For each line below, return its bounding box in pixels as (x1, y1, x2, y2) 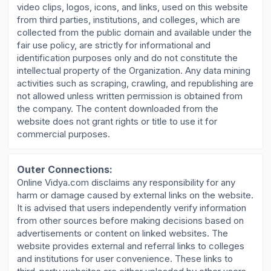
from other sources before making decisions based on (17, 215, 244, 227)
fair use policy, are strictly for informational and (17, 39, 211, 51)
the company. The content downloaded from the (17, 102, 219, 114)
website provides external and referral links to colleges (17, 240, 245, 252)
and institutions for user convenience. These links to (17, 253, 233, 265)
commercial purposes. (17, 128, 111, 140)
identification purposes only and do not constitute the (17, 51, 238, 64)
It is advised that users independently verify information (17, 202, 247, 214)
